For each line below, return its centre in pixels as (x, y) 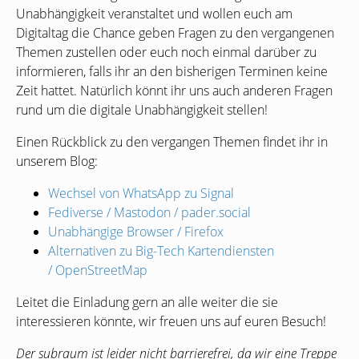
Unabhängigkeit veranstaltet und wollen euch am (154, 14)
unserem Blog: (57, 161)
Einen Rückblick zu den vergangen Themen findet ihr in (172, 142)
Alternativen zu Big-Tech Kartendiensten (161, 251)
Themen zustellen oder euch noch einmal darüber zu (166, 52)
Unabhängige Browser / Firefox (136, 232)
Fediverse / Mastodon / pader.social (149, 213)
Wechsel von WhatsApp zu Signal (141, 194)
